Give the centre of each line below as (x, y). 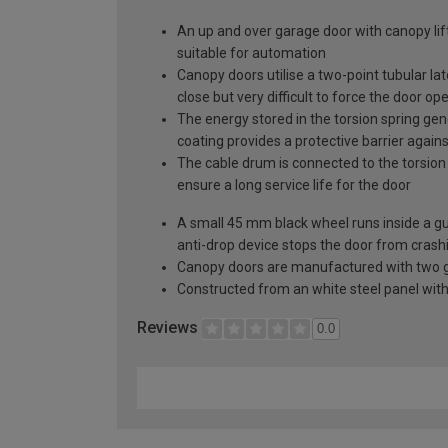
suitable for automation (251, 53)
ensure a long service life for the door (294, 185)
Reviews (169, 328)
